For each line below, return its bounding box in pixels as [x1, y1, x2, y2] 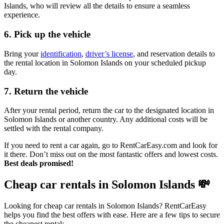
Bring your [4, 49, 40, 58]
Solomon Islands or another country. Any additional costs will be [4, 115, 207, 124]
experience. [4, 10, 40, 19]
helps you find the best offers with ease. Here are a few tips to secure [4, 210, 220, 219]
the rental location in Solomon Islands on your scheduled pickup [4, 58, 206, 67]
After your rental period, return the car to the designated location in [4, 106, 214, 115]
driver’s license [85, 49, 133, 58]
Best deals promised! [4, 159, 73, 168]
